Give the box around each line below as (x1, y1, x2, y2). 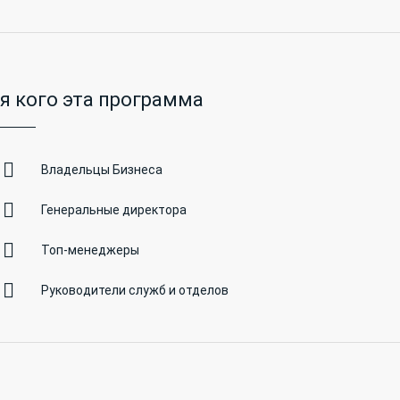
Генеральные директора (41, 203, 187, 217)
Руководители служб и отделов (41, 283, 229, 297)
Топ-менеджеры (41, 243, 140, 257)
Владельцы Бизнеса (41, 162, 163, 177)
